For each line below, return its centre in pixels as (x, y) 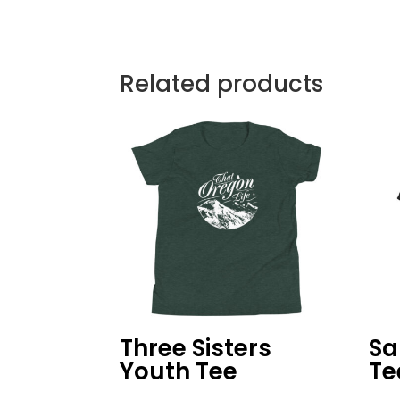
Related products (222, 83)
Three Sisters (196, 348)
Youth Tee (179, 371)
